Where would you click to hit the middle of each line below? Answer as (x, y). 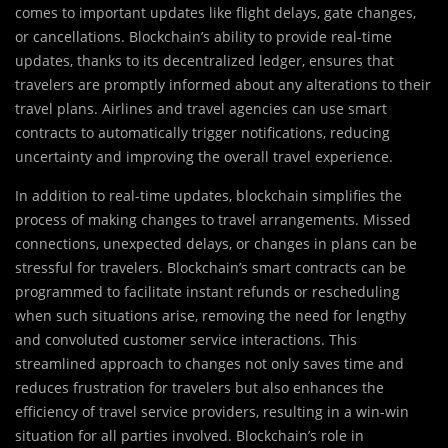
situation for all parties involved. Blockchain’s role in (189, 436)
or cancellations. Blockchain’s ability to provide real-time (203, 37)
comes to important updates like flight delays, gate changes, (215, 13)
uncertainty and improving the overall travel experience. (204, 157)
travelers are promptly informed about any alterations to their (223, 85)
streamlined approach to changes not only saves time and (209, 364)
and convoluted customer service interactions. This (186, 340)
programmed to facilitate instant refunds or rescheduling (207, 292)
